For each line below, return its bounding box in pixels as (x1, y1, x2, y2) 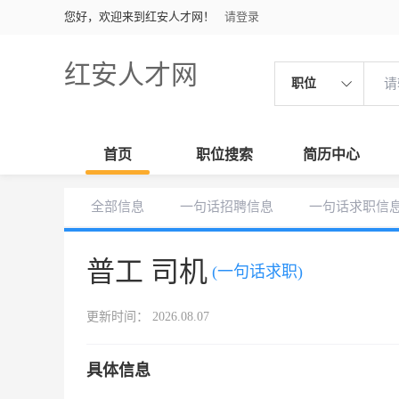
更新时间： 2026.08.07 (86, 310, 209, 323)
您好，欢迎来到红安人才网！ (64, 10, 215, 23)
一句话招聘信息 (180, 199, 273, 214)
